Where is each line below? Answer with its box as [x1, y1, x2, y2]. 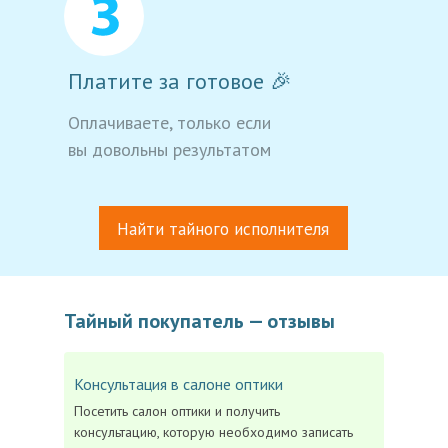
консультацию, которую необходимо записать [74, 423, 353, 441]
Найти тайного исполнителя [117, 218, 329, 240]
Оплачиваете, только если [68, 111, 271, 134]
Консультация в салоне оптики [74, 374, 283, 394]
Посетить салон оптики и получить [74, 402, 280, 420]
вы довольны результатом [68, 138, 271, 161]
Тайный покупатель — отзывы [64, 308, 335, 334]
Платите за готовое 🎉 [68, 67, 292, 95]
